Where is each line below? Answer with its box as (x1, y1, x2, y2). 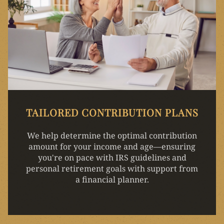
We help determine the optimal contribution (27, 129, 197, 141)
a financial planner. (75, 173, 149, 185)
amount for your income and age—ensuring (28, 140, 195, 152)
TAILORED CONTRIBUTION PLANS (25, 105, 198, 119)
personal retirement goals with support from (26, 162, 198, 174)
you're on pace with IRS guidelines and (37, 151, 186, 163)
